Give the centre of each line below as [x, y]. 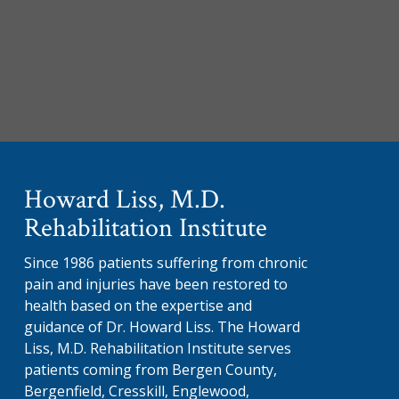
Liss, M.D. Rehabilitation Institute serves [157, 349]
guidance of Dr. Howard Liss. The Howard [162, 327]
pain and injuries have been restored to [155, 285]
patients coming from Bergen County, [150, 370]
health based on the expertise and [138, 306]
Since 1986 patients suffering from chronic [165, 263]
